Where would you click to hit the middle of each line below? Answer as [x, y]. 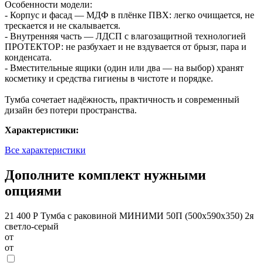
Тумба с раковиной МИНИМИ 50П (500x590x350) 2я [147, 215]
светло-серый [32, 226]
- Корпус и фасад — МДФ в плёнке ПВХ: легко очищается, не [129, 15]
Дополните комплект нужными [105, 175]
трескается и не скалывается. [63, 25]
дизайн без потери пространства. [71, 110]
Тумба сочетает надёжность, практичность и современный [122, 99]
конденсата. [28, 57]
